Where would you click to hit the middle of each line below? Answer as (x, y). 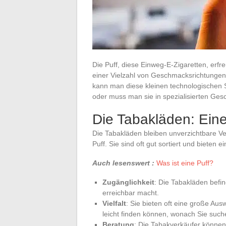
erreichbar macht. (131, 192)
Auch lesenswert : (123, 163)
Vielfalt (114, 203)
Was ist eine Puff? (185, 163)
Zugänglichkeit (128, 182)
